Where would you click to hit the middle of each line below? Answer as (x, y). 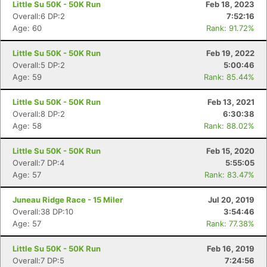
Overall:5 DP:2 (39, 65)
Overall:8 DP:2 (39, 114)
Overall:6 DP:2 (39, 16)
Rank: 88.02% (229, 126)
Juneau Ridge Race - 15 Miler (68, 200)
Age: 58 (27, 126)
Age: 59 (27, 77)
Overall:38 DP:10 (43, 212)
